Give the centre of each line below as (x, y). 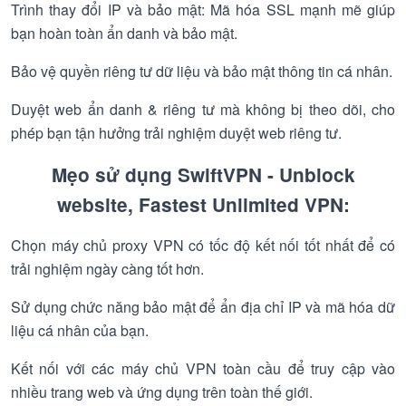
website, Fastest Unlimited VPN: (203, 204)
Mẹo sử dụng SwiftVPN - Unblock (203, 174)
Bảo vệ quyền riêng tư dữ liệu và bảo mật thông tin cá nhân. (202, 71)
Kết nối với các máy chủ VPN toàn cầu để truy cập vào (203, 368)
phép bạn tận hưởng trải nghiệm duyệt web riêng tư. (176, 133)
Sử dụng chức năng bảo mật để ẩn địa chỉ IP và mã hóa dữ (203, 307)
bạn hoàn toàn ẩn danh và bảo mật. (124, 33)
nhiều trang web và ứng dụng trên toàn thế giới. (162, 392)
